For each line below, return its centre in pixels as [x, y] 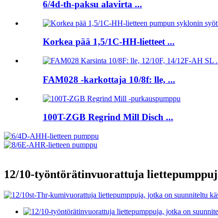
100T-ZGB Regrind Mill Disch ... [108, 117]
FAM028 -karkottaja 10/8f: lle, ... [109, 79]
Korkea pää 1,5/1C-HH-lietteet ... [109, 42]
